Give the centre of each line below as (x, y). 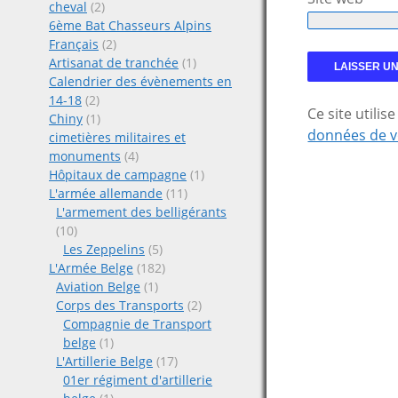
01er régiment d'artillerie (138, 380)
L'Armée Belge (91, 268)
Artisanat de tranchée (114, 63)
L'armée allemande (106, 193)
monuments (85, 156)
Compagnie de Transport (137, 324)
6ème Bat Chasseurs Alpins (130, 25)
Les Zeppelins (104, 249)
